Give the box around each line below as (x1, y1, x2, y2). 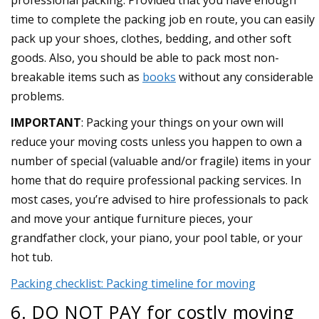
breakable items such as (11, 69, 142, 85)
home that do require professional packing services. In (11, 172, 301, 189)
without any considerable (176, 69, 313, 85)
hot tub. (11, 249, 53, 266)
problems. (11, 88, 64, 105)
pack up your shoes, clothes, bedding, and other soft (11, 31, 291, 47)
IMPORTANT (11, 115, 81, 131)
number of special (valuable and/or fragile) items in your (11, 153, 311, 169)
